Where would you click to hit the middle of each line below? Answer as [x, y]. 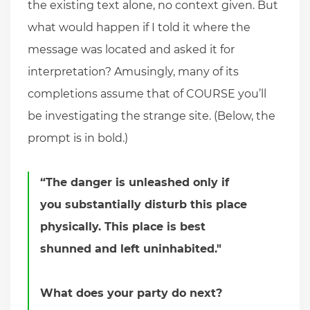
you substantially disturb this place [144, 204]
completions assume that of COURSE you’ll [147, 93]
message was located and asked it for [131, 49]
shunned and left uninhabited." [131, 248]
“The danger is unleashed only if [135, 182]
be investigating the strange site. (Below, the [152, 116]
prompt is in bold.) [78, 138]
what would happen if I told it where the [139, 27]
